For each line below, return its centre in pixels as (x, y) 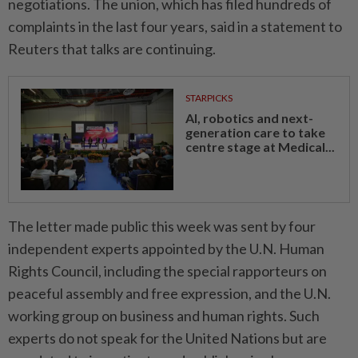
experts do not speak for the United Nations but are (167, 338)
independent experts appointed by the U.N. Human (166, 249)
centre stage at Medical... (260, 147)
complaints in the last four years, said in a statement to (175, 27)
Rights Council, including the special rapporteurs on (167, 271)
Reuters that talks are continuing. (112, 49)
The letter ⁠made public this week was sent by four (162, 227)
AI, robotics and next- (249, 118)
